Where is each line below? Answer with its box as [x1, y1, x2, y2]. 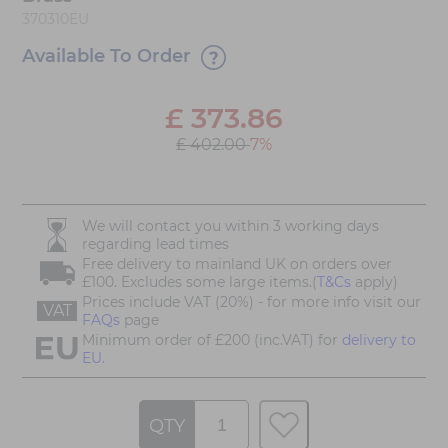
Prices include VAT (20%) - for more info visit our [82, 292, 421, 311]
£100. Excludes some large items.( [82, 272, 317, 291]
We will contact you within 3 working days [82, 216, 379, 235]
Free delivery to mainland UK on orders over [82, 254, 392, 273]
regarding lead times [82, 234, 229, 253]
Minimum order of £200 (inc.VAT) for [82, 330, 342, 349]
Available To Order [22, 44, 191, 67]
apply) [351, 272, 398, 291]
